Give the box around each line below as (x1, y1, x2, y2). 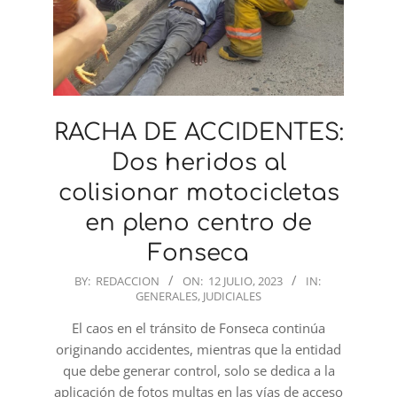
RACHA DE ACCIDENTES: (53, 119, 344, 145)
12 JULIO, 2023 (207, 272, 283, 289)
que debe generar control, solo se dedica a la (62, 361, 335, 379)
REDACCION (95, 272, 160, 289)
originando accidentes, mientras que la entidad (56, 339, 341, 358)
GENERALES (136, 287, 198, 304)
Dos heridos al (111, 149, 286, 175)
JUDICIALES (203, 287, 261, 304)
